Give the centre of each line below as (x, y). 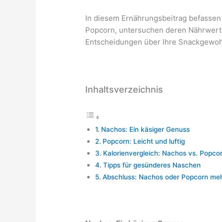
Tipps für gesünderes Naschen (152, 165)
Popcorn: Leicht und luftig (143, 141)
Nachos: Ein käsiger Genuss (145, 129)
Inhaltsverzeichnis (124, 90)
